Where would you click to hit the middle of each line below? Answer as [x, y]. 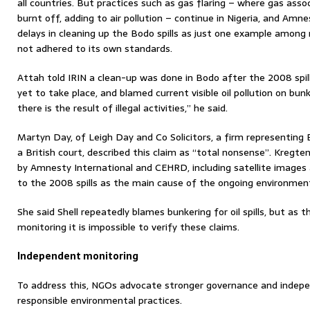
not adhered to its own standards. [95, 48]
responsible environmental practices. [100, 300]
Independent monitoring [78, 256]
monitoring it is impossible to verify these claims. [128, 227]
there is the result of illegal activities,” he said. [122, 108]
